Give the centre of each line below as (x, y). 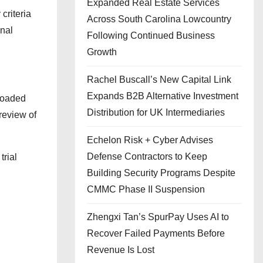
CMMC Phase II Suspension (146, 189)
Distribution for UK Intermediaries (156, 112)
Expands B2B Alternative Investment (163, 96)
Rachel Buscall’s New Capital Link (159, 80)
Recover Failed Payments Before (156, 233)
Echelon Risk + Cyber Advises (150, 140)
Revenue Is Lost (121, 250)
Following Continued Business (151, 36)
